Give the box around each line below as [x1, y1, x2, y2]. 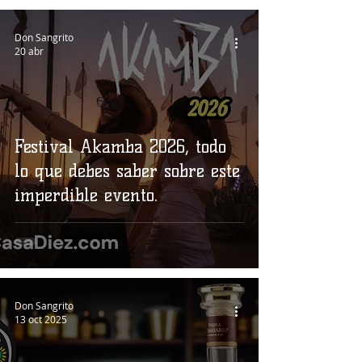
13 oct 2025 [15, 313, 67, 326]
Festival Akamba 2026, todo [15, 136, 226, 158]
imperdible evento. [15, 184, 158, 206]
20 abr [15, 44, 44, 57]
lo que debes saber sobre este [15, 160, 240, 182]
